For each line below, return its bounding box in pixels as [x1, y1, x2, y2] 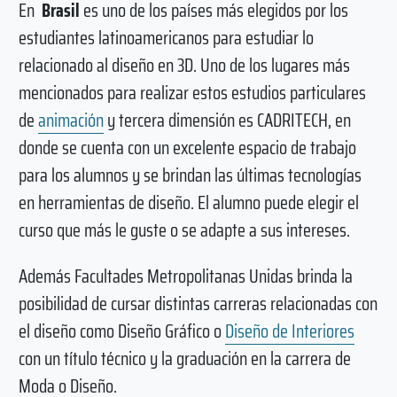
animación [37, 105, 104, 136]
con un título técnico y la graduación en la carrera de [18, 344, 351, 374]
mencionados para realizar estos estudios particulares [18, 78, 366, 108]
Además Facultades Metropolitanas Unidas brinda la [18, 261, 353, 292]
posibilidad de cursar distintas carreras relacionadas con [18, 289, 378, 319]
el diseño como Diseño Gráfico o [18, 316, 225, 346]
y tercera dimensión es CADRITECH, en [103, 105, 351, 136]
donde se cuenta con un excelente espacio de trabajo [18, 133, 356, 163]
